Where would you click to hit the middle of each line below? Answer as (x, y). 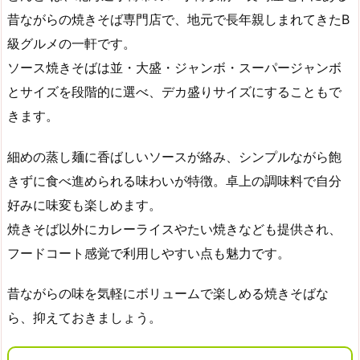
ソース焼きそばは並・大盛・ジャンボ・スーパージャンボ (174, 67)
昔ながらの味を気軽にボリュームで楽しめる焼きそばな (168, 294)
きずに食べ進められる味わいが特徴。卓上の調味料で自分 (174, 180)
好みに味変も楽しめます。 (84, 205)
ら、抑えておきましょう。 (84, 318)
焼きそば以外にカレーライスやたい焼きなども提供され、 (174, 229)
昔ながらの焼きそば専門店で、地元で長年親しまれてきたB (178, 19)
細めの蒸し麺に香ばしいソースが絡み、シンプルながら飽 (174, 156)
